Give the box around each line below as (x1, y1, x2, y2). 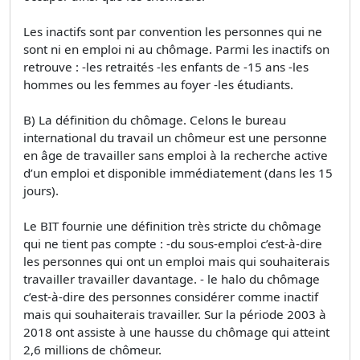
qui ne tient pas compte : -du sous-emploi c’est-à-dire (23, 235, 322, 252)
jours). (23, 182, 59, 198)
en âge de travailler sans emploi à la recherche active (23, 146, 328, 163)
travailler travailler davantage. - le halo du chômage (23, 270, 320, 287)
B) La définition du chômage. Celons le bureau (23, 111, 286, 128)
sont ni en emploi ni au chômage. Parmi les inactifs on (23, 40, 329, 57)
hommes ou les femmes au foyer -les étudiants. (23, 76, 293, 92)
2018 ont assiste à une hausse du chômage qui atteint (23, 323, 329, 340)
